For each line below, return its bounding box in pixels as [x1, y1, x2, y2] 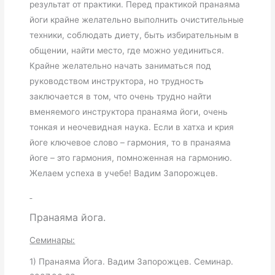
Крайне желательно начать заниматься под [29, 60, 212, 71]
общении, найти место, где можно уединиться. [29, 45, 225, 55]
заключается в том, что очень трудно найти [29, 91, 212, 101]
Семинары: [29, 234, 76, 245]
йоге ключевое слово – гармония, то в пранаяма [29, 137, 231, 147]
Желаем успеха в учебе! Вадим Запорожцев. [29, 168, 219, 178]
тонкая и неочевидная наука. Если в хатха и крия [29, 122, 234, 132]
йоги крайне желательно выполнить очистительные [29, 14, 244, 25]
